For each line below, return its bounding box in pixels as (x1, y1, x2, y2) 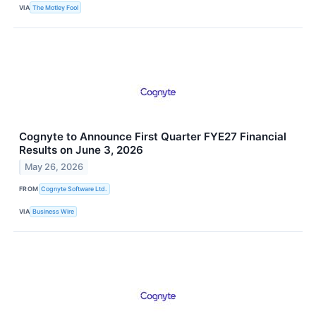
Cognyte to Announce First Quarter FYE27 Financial (19, 129, 286, 143)
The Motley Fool (32, 4, 79, 12)
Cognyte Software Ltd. (41, 185, 108, 193)
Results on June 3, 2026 (19, 142, 143, 157)
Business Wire (32, 207, 75, 216)
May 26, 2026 (25, 162, 84, 173)
